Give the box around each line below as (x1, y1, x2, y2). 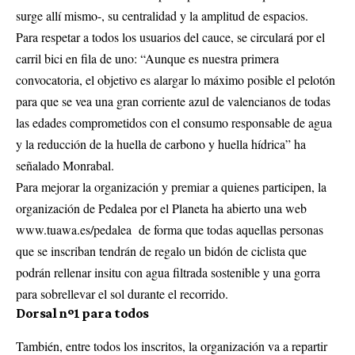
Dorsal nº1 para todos (16, 304, 149, 321)
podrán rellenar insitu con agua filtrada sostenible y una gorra (16, 263, 320, 281)
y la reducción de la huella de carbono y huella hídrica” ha (16, 135, 306, 152)
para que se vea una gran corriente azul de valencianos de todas (16, 92, 330, 109)
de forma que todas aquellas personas (132, 220, 323, 238)
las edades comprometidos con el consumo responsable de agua (16, 113, 332, 131)
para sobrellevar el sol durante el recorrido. (16, 284, 228, 302)
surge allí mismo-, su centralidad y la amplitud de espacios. (16, 6, 308, 24)
